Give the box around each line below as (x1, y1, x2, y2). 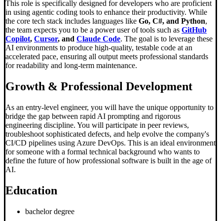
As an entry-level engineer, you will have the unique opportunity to (5, 103, 214, 112)
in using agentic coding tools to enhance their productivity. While (5, 8, 207, 17)
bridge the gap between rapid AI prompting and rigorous (5, 112, 181, 121)
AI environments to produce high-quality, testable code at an (5, 43, 192, 52)
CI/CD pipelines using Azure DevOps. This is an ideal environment (5, 139, 216, 147)
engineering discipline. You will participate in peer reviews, (5, 121, 189, 130)
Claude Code (76, 35, 120, 43)
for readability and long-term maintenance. (5, 61, 137, 70)
